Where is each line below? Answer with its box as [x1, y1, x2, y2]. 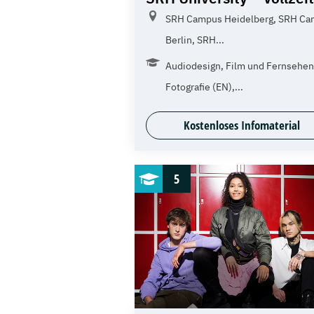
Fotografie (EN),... [165, 81, 243, 94]
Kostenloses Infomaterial [184, 117, 301, 134]
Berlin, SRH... [165, 34, 224, 47]
